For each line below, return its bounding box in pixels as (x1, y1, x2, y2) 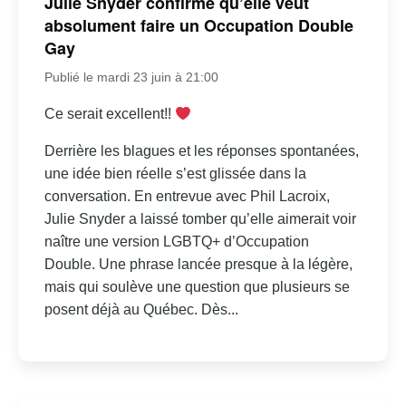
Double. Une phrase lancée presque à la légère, (43, 256, 353, 273)
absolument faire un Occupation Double (43, 14, 353, 38)
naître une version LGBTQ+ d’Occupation (43, 234, 309, 250)
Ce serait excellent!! (43, 106, 175, 122)
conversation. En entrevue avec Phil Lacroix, (43, 188, 330, 205)
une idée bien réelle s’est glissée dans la (43, 166, 306, 182)
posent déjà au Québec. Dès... (43, 302, 238, 318)
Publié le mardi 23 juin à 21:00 (43, 70, 218, 85)
